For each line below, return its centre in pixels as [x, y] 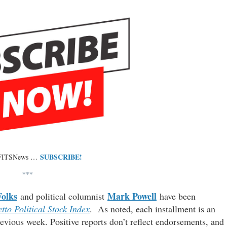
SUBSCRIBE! [61, 157]
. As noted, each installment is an [153, 209]
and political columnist [61, 196]
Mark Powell [132, 196]
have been [176, 196]
